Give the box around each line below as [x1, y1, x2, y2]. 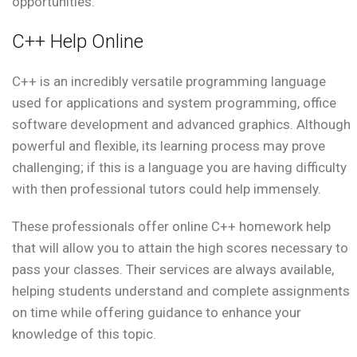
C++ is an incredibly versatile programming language [12, 73, 326, 90]
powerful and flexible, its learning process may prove [12, 138, 325, 155]
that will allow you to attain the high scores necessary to [12, 240, 348, 257]
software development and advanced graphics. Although [12, 116, 351, 133]
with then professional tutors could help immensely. [12, 181, 321, 198]
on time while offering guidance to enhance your [12, 304, 301, 321]
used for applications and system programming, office [12, 95, 336, 112]
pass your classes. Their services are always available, [12, 261, 334, 278]
